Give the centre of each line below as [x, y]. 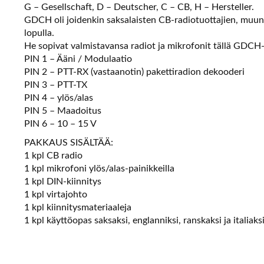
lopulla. [39, 33]
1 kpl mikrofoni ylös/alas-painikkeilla [100, 169]
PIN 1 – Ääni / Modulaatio [78, 59]
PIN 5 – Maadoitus [63, 111]
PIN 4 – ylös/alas [59, 98]
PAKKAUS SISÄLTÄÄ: [69, 143]
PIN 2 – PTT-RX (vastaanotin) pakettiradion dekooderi [135, 72]
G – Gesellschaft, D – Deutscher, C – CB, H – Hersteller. [139, 7]
